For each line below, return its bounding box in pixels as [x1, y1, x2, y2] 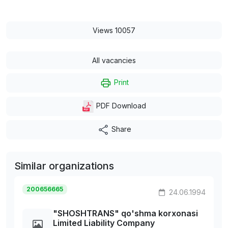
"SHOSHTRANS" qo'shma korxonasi [53, 208, 198, 219]
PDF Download [94, 101, 146, 110]
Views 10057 [93, 25, 135, 35]
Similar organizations [14, 160, 114, 173]
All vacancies [92, 55, 136, 65]
